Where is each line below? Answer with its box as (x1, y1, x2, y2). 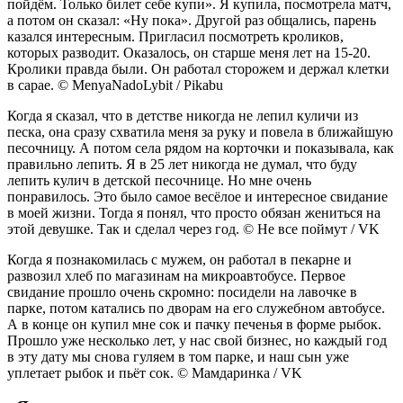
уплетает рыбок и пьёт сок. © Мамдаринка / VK (7, 364, 302, 381)
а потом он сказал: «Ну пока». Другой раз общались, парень (7, 12, 376, 28)
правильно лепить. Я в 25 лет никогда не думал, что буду (7, 156, 357, 172)
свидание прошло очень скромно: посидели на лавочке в (7, 283, 357, 300)
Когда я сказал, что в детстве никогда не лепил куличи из (7, 107, 358, 123)
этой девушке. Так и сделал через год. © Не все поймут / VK (7, 220, 380, 237)
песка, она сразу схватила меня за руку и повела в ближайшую (7, 123, 393, 139)
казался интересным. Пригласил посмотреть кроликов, (7, 28, 344, 44)
